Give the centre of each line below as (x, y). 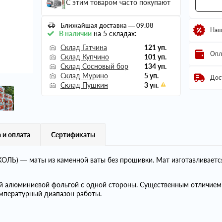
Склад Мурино (84, 75)
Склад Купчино (84, 56)
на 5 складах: (114, 33)
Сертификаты (73, 134)
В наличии (75, 33)
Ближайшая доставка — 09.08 (107, 25)
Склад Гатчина (83, 47)
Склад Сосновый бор (94, 66)
